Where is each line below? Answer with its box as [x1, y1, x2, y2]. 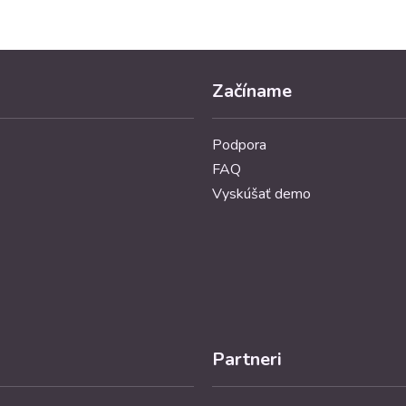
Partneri [212, 347, 282, 372]
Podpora [212, 135, 266, 156]
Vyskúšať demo [212, 184, 311, 205]
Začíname [212, 79, 292, 104]
